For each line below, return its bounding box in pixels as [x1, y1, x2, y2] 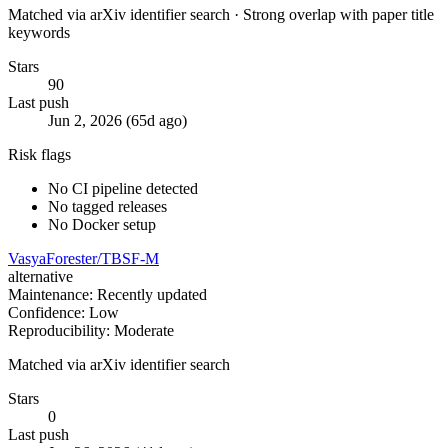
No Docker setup [48, 216, 156, 234]
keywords [8, 24, 70, 42]
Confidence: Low [8, 304, 119, 322]
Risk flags [8, 146, 71, 164]
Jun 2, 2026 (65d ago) [48, 112, 187, 130]
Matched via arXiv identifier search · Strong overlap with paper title [8, 6, 434, 24]
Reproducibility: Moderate [8, 322, 174, 340]
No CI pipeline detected [48, 180, 198, 198]
